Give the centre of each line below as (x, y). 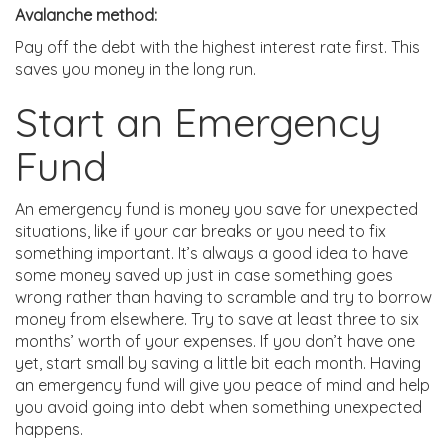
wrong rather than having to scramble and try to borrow (223, 296)
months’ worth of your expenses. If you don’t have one (215, 340)
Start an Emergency (198, 121)
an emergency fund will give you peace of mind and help (222, 384)
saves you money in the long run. (135, 68)
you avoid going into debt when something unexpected (218, 406)
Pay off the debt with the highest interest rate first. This (217, 46)
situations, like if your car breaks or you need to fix (200, 230)
